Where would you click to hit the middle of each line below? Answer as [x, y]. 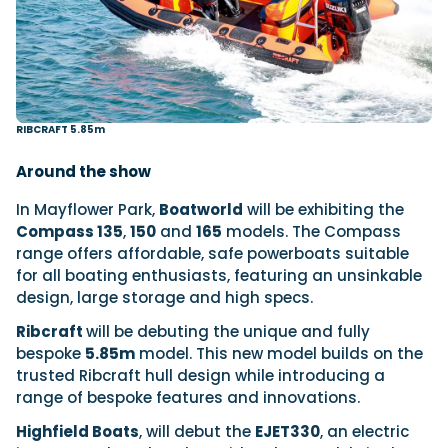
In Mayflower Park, [87, 209]
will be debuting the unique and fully [228, 331]
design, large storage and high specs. [164, 297]
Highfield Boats [77, 431]
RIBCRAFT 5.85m [60, 129]
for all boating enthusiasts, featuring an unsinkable [219, 275]
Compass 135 [69, 231]
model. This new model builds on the [279, 353]
